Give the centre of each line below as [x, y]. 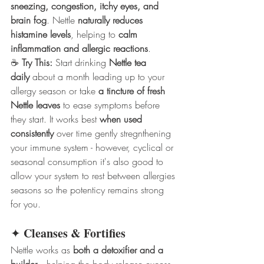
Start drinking [81, 63]
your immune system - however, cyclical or [93, 148]
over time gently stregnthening [114, 133]
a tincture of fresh [133, 91]
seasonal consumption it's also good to [88, 162]
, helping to [95, 34]
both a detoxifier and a [120, 250]
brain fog [29, 20]
